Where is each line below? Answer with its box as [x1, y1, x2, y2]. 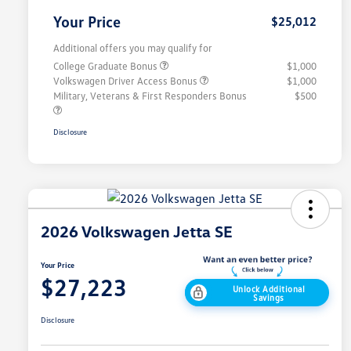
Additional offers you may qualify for [53, 42, 212, 55]
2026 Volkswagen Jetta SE [41, 222, 233, 241]
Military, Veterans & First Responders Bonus [53, 89, 247, 103]
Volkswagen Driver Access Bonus [53, 74, 200, 88]
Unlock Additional [232, 283, 306, 294]
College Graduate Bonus [53, 60, 160, 73]
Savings [253, 291, 284, 302]
